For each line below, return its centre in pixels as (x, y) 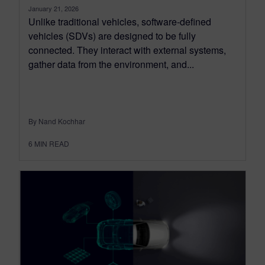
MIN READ (52, 143)
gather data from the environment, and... (111, 64)
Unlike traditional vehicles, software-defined (120, 21)
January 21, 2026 (54, 8)
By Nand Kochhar (57, 121)
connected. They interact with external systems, (127, 50)
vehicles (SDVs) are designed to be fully (112, 35)
